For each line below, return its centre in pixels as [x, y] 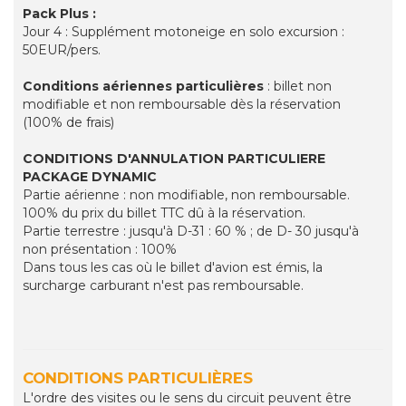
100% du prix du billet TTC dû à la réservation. [164, 213]
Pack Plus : [59, 14]
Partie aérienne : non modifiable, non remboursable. [186, 195]
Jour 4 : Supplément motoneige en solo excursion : [184, 32]
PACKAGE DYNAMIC [90, 177]
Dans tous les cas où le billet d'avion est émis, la [173, 268]
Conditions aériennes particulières [143, 87]
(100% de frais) [68, 123]
